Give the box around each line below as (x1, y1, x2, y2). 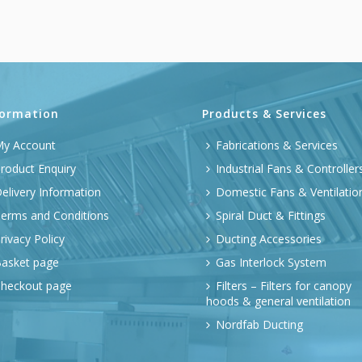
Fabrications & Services (216, 137, 338, 153)
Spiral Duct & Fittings (216, 208, 326, 223)
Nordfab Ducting (216, 317, 303, 332)
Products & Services (202, 106, 326, 121)
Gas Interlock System (216, 255, 326, 270)
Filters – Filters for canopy (216, 278, 351, 293)
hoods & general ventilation (206, 293, 351, 309)
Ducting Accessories (216, 231, 322, 246)
